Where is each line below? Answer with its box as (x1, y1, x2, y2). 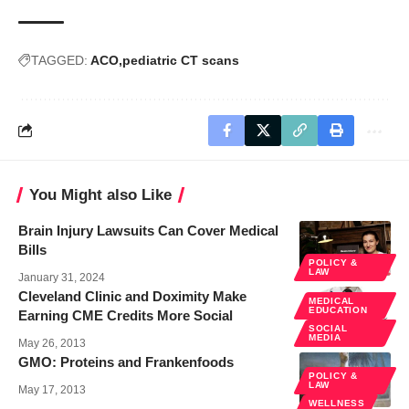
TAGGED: (31, 52, 88, 68)
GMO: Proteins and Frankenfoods (18, 353, 234, 370)
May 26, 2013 (18, 336, 86, 350)
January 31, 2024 (18, 270, 105, 284)
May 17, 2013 (18, 383, 86, 396)
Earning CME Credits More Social (18, 307, 233, 323)
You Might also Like (29, 185, 172, 204)
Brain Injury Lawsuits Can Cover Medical (18, 222, 278, 238)
